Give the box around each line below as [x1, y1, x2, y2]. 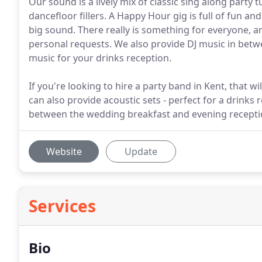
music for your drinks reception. [29, 51, 171, 64]
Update [125, 145, 157, 158]
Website [46, 145, 82, 158]
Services [29, 195, 96, 217]
